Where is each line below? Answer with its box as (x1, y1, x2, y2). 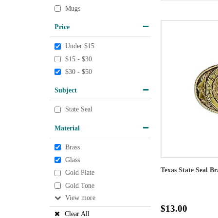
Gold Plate (65, 169, 94, 177)
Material (54, 124, 80, 132)
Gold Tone (65, 182, 94, 190)
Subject (54, 86, 77, 94)
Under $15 (65, 42, 94, 50)
